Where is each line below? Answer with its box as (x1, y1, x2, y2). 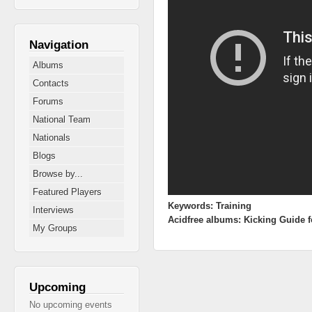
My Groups (33, 222, 77, 233)
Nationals (33, 132, 70, 143)
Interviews (33, 204, 74, 215)
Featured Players (33, 186, 102, 197)
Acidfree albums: (168, 214, 244, 225)
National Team (33, 114, 91, 125)
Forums (33, 95, 63, 107)
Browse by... (33, 168, 83, 179)
